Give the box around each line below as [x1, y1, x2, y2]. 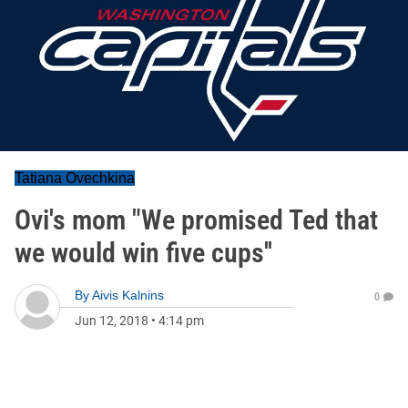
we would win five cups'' [15, 237, 272, 269]
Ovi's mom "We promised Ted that [15, 204, 378, 236]
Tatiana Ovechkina [15, 170, 135, 186]
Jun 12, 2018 [75, 313, 148, 328]
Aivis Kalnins [92, 288, 164, 302]
